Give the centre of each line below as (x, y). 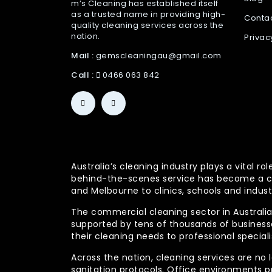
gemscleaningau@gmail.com (158, 56)
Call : (82, 75)
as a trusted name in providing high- (148, 14)
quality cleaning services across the (147, 25)
